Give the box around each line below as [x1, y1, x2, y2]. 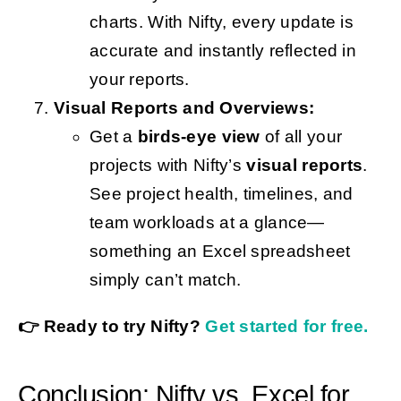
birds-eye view [137, 127, 260, 147]
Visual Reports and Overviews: [53, 98, 315, 118]
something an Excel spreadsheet [89, 242, 351, 261]
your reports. [89, 70, 190, 90]
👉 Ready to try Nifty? [17, 316, 201, 336]
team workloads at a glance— [89, 213, 325, 233]
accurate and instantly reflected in [89, 41, 357, 61]
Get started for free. [205, 316, 369, 336]
